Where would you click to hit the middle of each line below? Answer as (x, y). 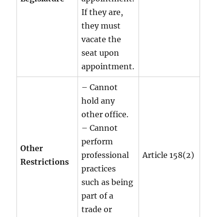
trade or (97, 209)
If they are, (102, 12)
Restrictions (45, 162)
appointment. (108, 66)
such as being (108, 182)
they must (101, 25)
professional (105, 155)
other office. (105, 114)
